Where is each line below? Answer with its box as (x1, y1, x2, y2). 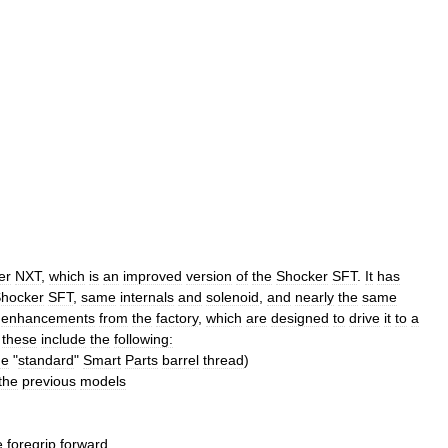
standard (18, 352, 74, 368)
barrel (162, 352, 199, 368)
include (41, 331, 86, 347)
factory (156, 310, 198, 326)
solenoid (206, 289, 259, 305)
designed (271, 310, 329, 326)
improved (123, 268, 182, 284)
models (80, 373, 126, 389)
